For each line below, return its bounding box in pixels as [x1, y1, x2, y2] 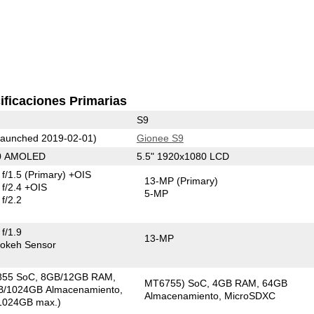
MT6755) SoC [144, 277, 207, 289]
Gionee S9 [136, 132, 184, 144]
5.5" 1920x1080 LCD [136, 150, 229, 162]
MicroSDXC [224, 289, 276, 301]
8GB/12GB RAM [41, 271, 114, 282]
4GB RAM [212, 277, 257, 289]
